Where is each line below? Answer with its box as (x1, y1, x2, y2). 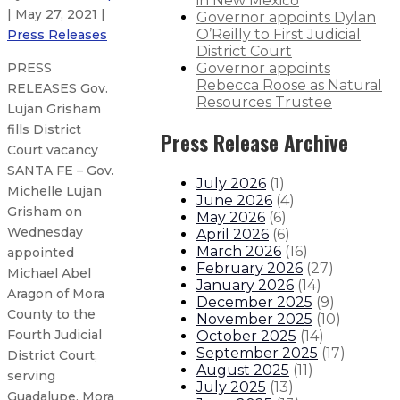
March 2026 (196, 243, 281, 261)
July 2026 (196, 175, 266, 193)
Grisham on (7, 204, 82, 221)
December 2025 (196, 294, 312, 312)
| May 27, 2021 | (7, 6, 105, 23)
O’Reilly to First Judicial (196, 25, 361, 43)
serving (7, 368, 55, 385)
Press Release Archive (161, 127, 348, 158)
